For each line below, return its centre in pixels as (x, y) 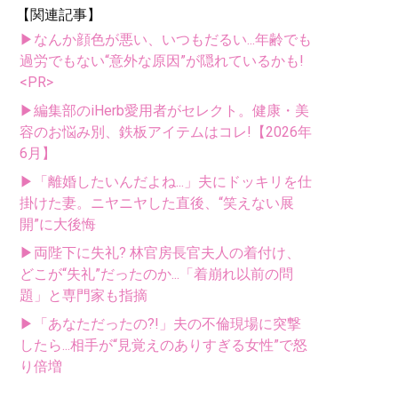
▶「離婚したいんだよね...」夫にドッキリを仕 (166, 181)
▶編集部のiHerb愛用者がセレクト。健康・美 (164, 110)
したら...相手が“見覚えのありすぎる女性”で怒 (163, 345)
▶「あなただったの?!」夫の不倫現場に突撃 (160, 323)
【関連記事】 (59, 14)
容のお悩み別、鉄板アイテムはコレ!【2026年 (166, 131)
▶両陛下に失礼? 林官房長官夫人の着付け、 (160, 252)
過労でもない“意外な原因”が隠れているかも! (162, 60)
